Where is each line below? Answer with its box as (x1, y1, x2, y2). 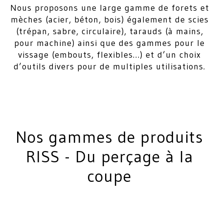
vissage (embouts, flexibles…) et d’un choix (18, 49, 201, 60)
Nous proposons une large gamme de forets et (10, 2, 209, 13)
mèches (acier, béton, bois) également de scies (10, 14, 209, 25)
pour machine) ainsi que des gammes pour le (14, 38, 205, 48)
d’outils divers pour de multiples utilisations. (14, 61, 205, 72)
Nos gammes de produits (16, 127, 203, 147)
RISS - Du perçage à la (25, 146, 194, 167)
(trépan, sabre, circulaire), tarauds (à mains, (16, 26, 203, 37)
